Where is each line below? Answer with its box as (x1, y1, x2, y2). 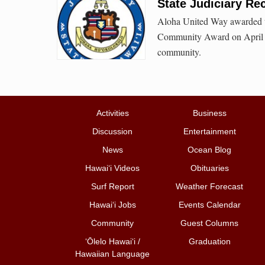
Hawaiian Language (75, 249, 150, 259)
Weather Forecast (176, 182, 243, 192)
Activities (96, 108, 129, 118)
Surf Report (91, 182, 134, 192)
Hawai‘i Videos (85, 163, 140, 173)
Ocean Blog (188, 145, 231, 155)
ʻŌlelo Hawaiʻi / (85, 237, 140, 247)
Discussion (92, 127, 132, 137)
